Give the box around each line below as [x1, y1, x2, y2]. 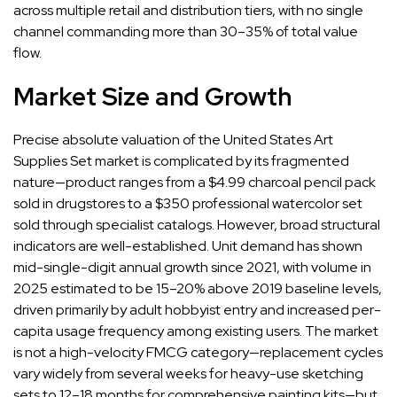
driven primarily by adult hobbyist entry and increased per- [13, 300, 381, 319]
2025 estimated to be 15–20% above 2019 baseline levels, [13, 278, 382, 298]
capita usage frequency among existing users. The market [13, 321, 378, 340]
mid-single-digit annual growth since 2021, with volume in [13, 257, 371, 276]
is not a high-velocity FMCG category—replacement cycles [13, 342, 383, 362]
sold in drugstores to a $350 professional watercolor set [13, 193, 362, 213]
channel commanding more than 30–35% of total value [13, 21, 358, 41]
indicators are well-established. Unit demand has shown [13, 236, 362, 255]
